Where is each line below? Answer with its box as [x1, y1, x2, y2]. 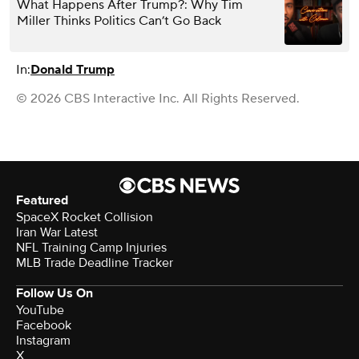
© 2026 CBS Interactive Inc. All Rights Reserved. [16, 90, 300, 107]
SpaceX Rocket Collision [16, 208, 153, 225]
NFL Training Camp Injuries [16, 239, 167, 256]
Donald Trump [30, 61, 115, 78]
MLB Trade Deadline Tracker [16, 254, 173, 271]
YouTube [16, 301, 64, 318]
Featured [16, 192, 68, 208]
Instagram [16, 332, 71, 349]
